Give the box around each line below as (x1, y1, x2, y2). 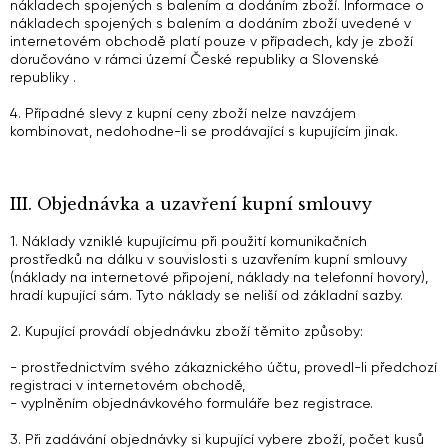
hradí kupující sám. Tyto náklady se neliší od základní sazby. (10, 287, 403, 303)
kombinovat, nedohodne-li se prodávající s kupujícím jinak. (10, 123, 398, 139)
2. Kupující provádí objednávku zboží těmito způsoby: (10, 323, 363, 339)
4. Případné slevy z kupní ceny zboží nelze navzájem (10, 105, 356, 121)
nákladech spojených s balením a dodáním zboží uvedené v (10, 15, 411, 31)
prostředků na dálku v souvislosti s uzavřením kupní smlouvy (10, 251, 407, 267)
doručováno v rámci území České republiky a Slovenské (10, 51, 379, 67)
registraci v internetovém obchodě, (10, 377, 245, 393)
